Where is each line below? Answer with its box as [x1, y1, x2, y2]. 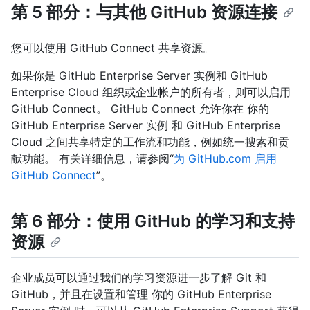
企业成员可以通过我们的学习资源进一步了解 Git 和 [11, 271, 266, 285]
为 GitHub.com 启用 [174, 151, 277, 165]
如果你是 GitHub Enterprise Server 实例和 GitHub [11, 68, 268, 82]
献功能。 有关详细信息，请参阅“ [11, 151, 174, 165]
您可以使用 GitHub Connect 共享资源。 [11, 40, 214, 55]
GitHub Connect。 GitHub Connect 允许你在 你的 [11, 101, 269, 116]
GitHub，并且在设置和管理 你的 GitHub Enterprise [11, 287, 271, 302]
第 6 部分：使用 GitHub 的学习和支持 [11, 210, 295, 231]
